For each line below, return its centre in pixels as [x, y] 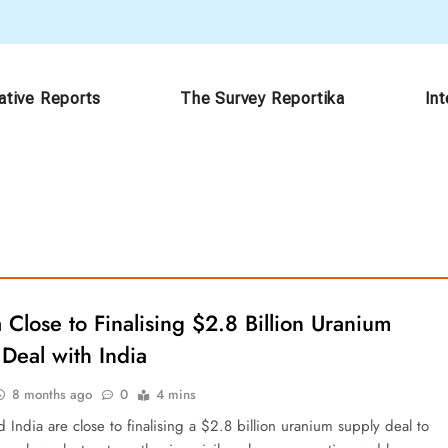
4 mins [176, 394]
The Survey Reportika [262, 98]
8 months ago [52, 394]
